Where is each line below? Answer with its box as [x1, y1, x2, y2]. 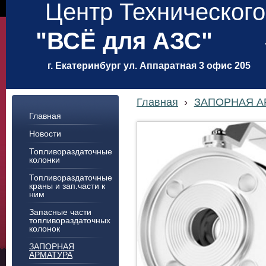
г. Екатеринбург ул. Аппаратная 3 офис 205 [47, 61, 251, 71]
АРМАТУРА [29, 250, 72, 259]
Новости [29, 129, 61, 138]
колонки [29, 155, 60, 164]
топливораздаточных [29, 216, 110, 225]
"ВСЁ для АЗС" [36, 28, 213, 54]
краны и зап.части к [29, 181, 105, 191]
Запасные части [29, 207, 91, 217]
